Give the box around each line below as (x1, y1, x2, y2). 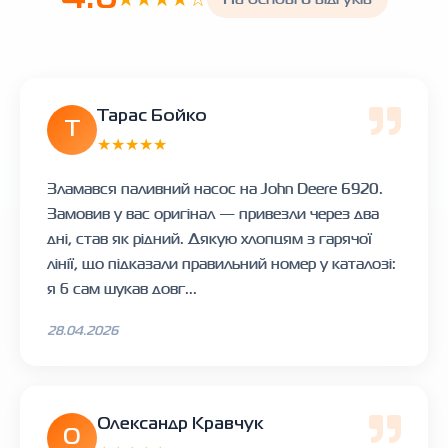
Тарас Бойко (97, 108, 207, 124)
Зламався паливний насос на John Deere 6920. (47, 176, 383, 200)
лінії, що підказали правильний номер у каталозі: (47, 251, 396, 275)
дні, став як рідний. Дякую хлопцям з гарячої (47, 226, 372, 250)
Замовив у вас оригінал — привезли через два (47, 201, 379, 225)
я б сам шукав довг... (47, 276, 197, 300)
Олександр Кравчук (97, 416, 263, 432)
